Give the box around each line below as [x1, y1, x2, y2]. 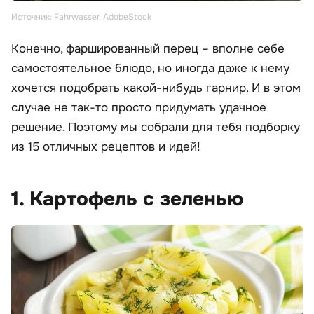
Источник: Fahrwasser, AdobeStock [11, 11, 151, 23]
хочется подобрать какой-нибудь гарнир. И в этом [11, 81, 301, 96]
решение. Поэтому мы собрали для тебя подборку [11, 120, 300, 135]
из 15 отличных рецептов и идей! [11, 139, 200, 155]
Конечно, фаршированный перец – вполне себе [11, 41, 285, 57]
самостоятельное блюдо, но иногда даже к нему [11, 61, 289, 76]
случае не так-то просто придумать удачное [11, 100, 266, 116]
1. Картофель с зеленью [11, 186, 243, 212]
